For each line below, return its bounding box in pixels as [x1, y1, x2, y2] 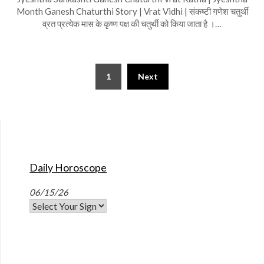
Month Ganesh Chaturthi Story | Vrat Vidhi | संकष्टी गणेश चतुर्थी [16, 5, 248, 16]
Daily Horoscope [29, 161, 107, 174]
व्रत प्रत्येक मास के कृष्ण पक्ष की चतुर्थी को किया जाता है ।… [42, 18, 222, 29]
